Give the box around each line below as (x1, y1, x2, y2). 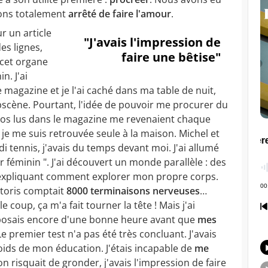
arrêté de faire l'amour (68, 7, 171, 20)
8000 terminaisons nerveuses (66, 184, 200, 197)
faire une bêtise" (121, 48, 221, 65)
